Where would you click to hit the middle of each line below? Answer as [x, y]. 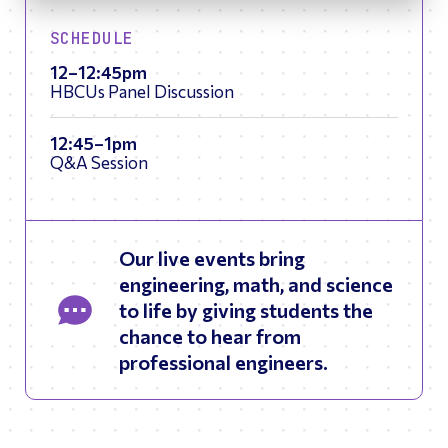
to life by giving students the [246, 310]
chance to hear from [210, 336]
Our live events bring [212, 258]
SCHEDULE [92, 39]
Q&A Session [99, 162]
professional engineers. [223, 362]
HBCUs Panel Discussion [142, 91]
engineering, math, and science [256, 284]
